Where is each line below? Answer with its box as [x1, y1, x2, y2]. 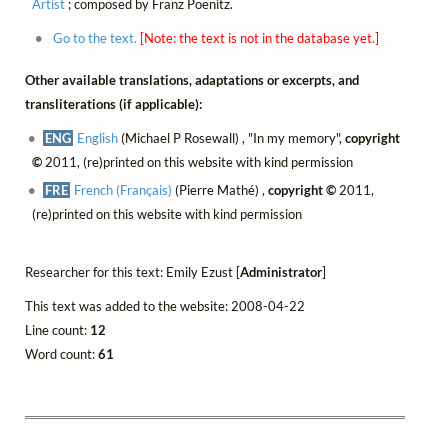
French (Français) [74, 182, 173, 199]
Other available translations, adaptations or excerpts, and [25, 72, 359, 89]
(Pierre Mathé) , [172, 182, 269, 199]
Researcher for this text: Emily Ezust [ [25, 264, 240, 281]
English [77, 130, 119, 147]
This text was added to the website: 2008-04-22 [25, 298, 305, 315]
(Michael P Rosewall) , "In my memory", [118, 130, 346, 147]
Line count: [25, 322, 90, 339]
